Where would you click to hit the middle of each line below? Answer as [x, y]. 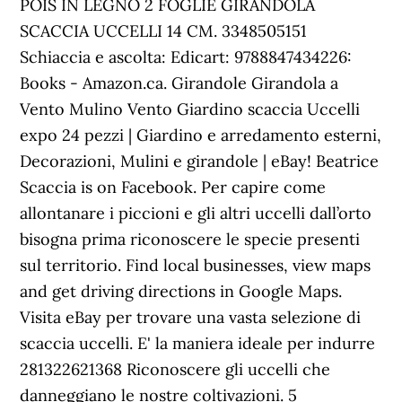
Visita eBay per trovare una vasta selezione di [191, 317]
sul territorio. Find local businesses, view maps [196, 265]
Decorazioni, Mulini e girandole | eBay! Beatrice [200, 161]
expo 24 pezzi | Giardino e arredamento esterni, [201, 135]
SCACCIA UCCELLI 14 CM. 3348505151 [164, 31]
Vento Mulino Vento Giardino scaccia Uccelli [190, 109]
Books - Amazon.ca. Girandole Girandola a [179, 83]
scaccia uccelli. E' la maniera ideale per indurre [198, 343]
